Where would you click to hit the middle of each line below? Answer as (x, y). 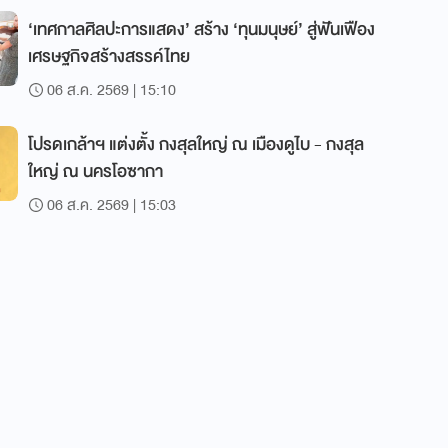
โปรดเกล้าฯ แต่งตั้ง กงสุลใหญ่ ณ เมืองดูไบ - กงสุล (196, 144)
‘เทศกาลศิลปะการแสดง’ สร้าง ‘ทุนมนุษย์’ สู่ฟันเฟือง (167, 29)
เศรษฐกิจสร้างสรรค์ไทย (109, 56)
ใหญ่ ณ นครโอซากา (95, 171)
